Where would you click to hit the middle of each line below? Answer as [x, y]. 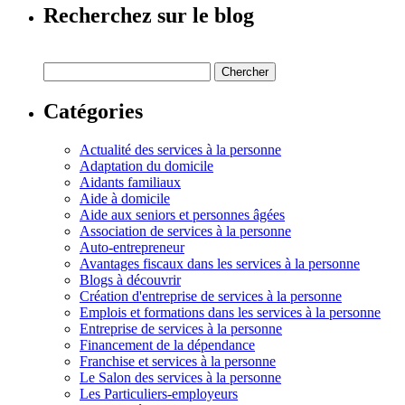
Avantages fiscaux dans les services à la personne [220, 263]
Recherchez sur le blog [149, 15]
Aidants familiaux [130, 182]
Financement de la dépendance [167, 344]
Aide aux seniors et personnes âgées [182, 214]
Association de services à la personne [185, 231]
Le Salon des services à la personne [180, 377]
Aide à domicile [125, 198]
